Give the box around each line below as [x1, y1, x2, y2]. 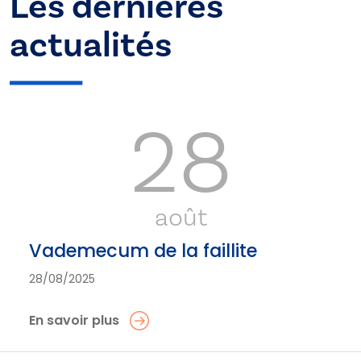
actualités [10, 23, 172, 67]
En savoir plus [29, 311, 119, 330]
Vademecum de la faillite [29, 238, 257, 264]
